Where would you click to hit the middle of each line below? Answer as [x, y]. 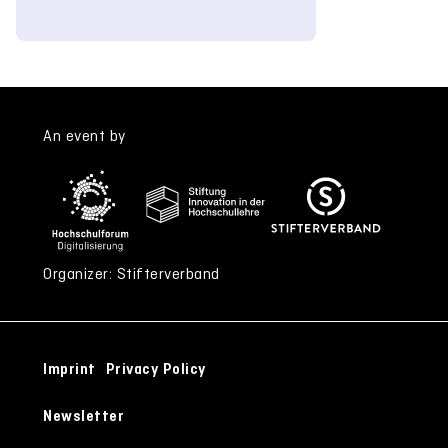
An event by [84, 135]
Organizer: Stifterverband [131, 273]
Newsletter [83, 415]
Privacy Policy [155, 368]
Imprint [69, 368]
